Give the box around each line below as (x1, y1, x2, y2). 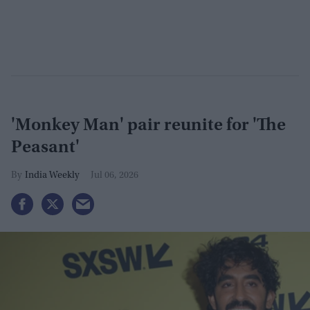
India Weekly (25, 170, 80, 181)
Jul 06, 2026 (91, 170, 138, 181)
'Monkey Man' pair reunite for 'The (11, 116, 286, 135)
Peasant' (11, 138, 80, 157)
